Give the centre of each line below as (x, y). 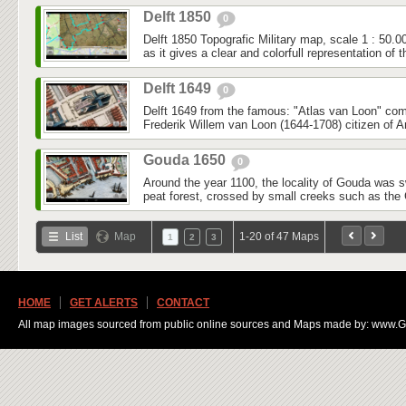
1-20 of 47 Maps (279, 237)
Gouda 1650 (186, 160)
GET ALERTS (104, 303)
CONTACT (183, 303)
